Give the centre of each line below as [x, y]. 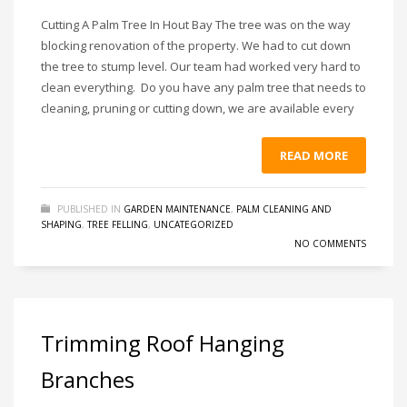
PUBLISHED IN [89, 209]
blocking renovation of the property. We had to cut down [196, 45]
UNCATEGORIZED [194, 224]
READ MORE [314, 155]
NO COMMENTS [330, 243]
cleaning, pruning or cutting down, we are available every [198, 108]
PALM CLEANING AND [284, 209]
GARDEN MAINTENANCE [177, 209]
